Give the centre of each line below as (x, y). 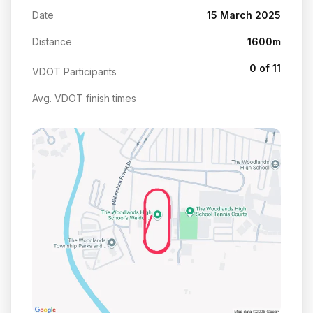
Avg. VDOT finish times (84, 98)
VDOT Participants (74, 71)
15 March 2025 (244, 15)
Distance (52, 41)
